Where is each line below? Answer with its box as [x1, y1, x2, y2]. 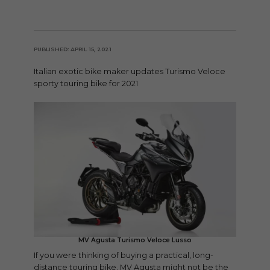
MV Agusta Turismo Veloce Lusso [78, 236, 192, 244]
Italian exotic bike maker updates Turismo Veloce [34, 67, 225, 76]
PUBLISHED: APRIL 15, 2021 [34, 46, 111, 52]
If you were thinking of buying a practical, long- [34, 251, 213, 260]
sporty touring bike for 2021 [34, 79, 138, 88]
